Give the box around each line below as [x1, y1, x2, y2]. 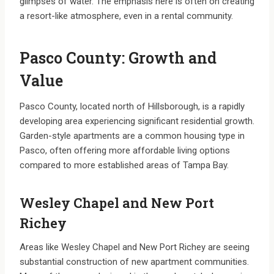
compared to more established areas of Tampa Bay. [20, 160, 229, 171]
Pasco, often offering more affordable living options [20, 145, 230, 157]
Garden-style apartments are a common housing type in [20, 130, 245, 142]
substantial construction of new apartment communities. [20, 256, 249, 268]
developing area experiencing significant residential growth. [20, 116, 254, 127]
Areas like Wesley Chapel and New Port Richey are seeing [20, 242, 250, 253]
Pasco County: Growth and [20, 47, 217, 68]
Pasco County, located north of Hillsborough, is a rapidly [20, 101, 245, 113]
